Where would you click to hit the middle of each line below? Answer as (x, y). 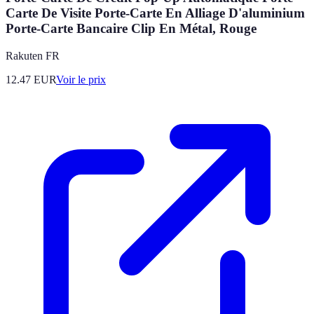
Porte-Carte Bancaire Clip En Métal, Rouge (131, 29)
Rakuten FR (33, 55)
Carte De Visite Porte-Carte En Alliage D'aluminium (155, 13)
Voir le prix (81, 79)
